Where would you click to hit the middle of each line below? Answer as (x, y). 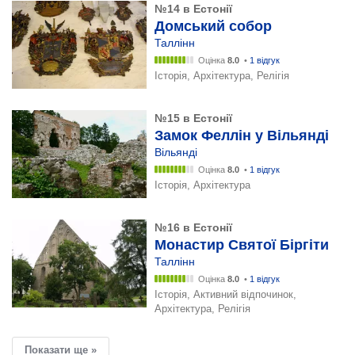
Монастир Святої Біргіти (242, 245)
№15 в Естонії (193, 118)
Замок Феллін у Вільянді (242, 136)
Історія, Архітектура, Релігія (222, 76)
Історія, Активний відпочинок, (225, 294)
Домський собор (213, 26)
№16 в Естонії (193, 227)
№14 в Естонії (193, 9)
